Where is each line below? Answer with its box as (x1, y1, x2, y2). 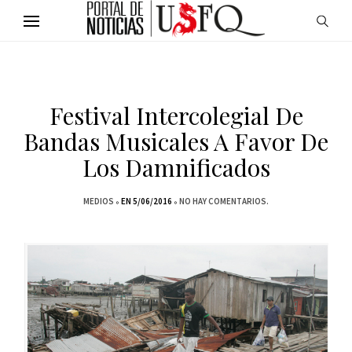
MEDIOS (83, 196, 114, 207)
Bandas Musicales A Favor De (24, 126, 328, 157)
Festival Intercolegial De (49, 100, 303, 131)
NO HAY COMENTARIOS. (179, 196, 269, 207)
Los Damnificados (82, 152, 270, 183)
